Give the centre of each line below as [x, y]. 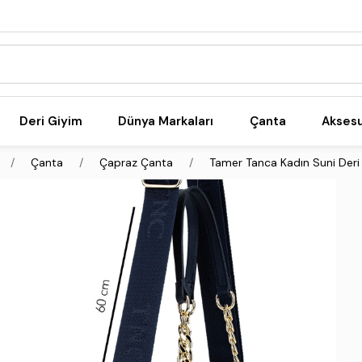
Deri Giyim [51, 121]
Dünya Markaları [166, 121]
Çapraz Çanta [136, 162]
